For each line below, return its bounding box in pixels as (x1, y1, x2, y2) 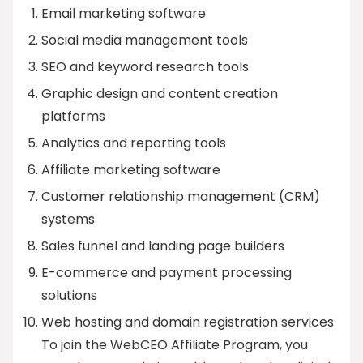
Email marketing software (41, 4, 206, 23)
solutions (41, 286, 97, 305)
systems (41, 210, 95, 228)
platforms (41, 107, 105, 126)
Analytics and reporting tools (41, 134, 226, 152)
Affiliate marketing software (41, 160, 220, 179)
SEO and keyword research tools (41, 58, 249, 76)
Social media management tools (41, 31, 248, 49)
